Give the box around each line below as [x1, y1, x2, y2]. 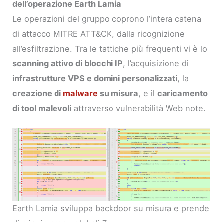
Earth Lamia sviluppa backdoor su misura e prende [12, 203, 210, 213]
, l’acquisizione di [123, 58, 189, 69]
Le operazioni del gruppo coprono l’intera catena [12, 14, 202, 24]
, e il [138, 88, 158, 99]
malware [63, 88, 98, 99]
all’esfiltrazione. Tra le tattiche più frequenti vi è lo [12, 44, 208, 54]
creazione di [12, 88, 63, 99]
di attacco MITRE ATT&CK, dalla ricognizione [12, 29, 185, 39]
